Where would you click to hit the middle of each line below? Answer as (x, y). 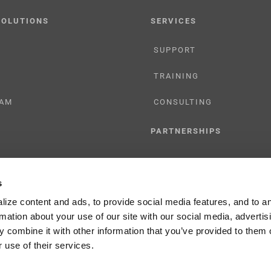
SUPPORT (175, 50)
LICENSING (179, 188)
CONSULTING (183, 102)
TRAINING (176, 76)
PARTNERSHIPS (186, 131)
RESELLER (176, 162)
